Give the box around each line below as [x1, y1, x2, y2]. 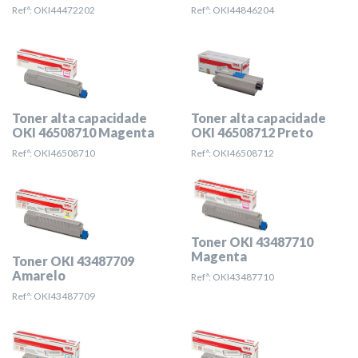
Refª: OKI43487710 [191, 271, 274, 284]
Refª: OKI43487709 [12, 289, 95, 302]
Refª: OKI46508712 [191, 147, 274, 159]
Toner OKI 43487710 [191, 234, 313, 250]
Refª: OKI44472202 [12, 4, 95, 16]
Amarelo [12, 267, 66, 283]
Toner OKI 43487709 [12, 253, 134, 268]
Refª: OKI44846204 [191, 4, 274, 16]
